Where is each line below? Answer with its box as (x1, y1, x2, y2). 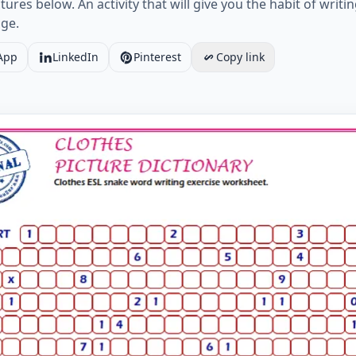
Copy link (216, 49, 265, 64)
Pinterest (133, 49, 181, 64)
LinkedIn (52, 49, 99, 64)
